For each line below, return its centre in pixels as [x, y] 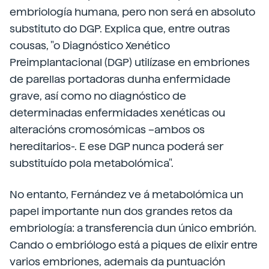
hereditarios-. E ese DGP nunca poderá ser [116, 146]
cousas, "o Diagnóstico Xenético [90, 45]
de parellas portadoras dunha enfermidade [120, 79]
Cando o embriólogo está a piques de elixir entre [134, 245]
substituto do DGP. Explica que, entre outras [120, 29]
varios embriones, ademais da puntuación [117, 261]
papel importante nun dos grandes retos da [121, 211]
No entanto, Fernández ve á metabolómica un [126, 194]
